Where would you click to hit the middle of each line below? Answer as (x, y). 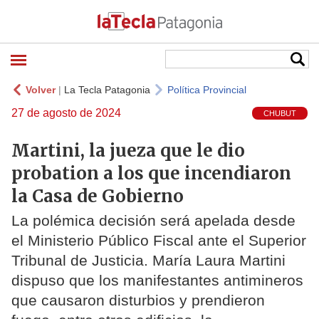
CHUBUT (280, 114)
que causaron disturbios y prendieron (138, 300)
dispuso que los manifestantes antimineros (157, 281)
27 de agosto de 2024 (66, 113)
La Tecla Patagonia (107, 90)
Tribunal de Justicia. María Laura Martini (148, 261)
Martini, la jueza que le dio (128, 150)
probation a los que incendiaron (151, 173)
